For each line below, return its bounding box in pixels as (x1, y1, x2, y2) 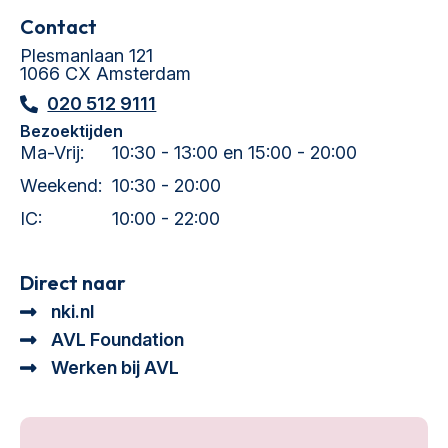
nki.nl (50, 300, 94, 322)
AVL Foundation (50, 328, 184, 350)
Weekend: (20, 174, 102, 196)
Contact (20, 13, 97, 39)
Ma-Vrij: (20, 141, 84, 163)
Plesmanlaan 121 (20, 44, 153, 66)
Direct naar (20, 269, 126, 295)
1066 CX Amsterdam (20, 62, 191, 84)
